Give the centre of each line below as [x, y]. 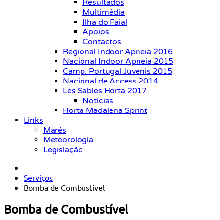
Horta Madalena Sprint [105, 110]
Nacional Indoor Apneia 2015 [118, 61]
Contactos [102, 42]
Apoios [96, 32]
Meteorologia [68, 140]
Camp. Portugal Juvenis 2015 [118, 71]
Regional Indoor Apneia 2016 [118, 52]
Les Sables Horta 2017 [105, 91]
